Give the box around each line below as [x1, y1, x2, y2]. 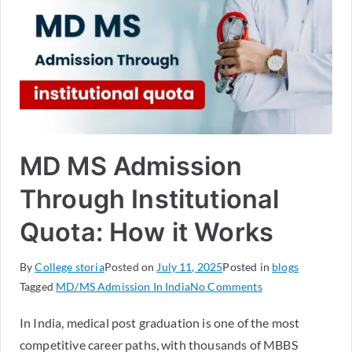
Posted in [222, 259, 273, 273]
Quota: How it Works [20, 216, 274, 247]
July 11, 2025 [156, 259, 223, 273]
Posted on [104, 259, 157, 273]
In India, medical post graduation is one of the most [20, 314, 300, 330]
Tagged [20, 279, 57, 293]
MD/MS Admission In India [56, 279, 190, 293]
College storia [35, 259, 104, 273]
